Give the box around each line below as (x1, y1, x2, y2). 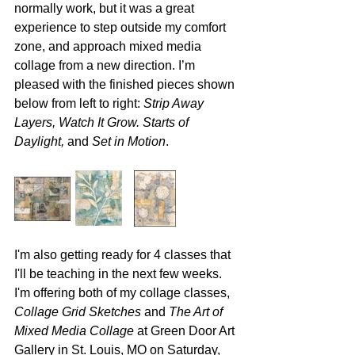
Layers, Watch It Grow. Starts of (14, 115, 192, 129)
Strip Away (143, 96, 207, 110)
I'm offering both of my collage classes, (14, 285, 233, 300)
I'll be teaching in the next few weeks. (14, 266, 225, 281)
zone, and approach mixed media (14, 39, 204, 53)
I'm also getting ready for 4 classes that (14, 247, 234, 261)
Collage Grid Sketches (14, 304, 141, 319)
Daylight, (14, 134, 64, 148)
